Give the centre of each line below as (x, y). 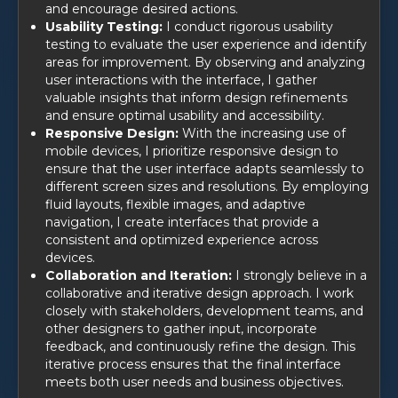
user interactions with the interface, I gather (181, 80)
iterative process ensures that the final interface (193, 364)
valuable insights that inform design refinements (196, 97)
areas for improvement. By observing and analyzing (205, 62)
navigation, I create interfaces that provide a (182, 222)
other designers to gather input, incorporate (181, 328)
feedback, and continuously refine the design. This (200, 346)
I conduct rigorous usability (250, 26)
